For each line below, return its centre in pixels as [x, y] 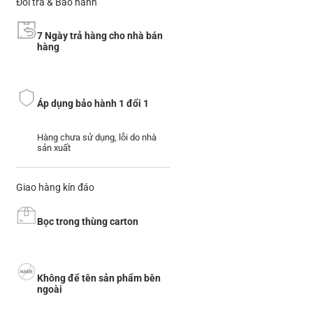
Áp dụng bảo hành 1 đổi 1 [93, 104]
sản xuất [54, 148]
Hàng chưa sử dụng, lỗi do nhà [97, 138]
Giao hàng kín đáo [55, 188]
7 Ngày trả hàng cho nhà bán [100, 36]
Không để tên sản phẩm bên [99, 278]
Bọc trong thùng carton [88, 221]
